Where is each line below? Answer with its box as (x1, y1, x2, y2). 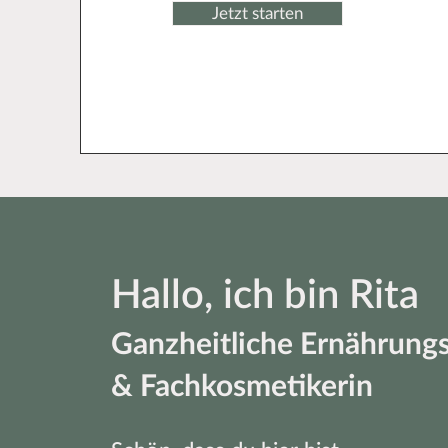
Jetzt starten (212, 5, 304, 22)
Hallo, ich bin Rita (111, 276, 419, 316)
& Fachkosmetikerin (111, 372, 373, 402)
